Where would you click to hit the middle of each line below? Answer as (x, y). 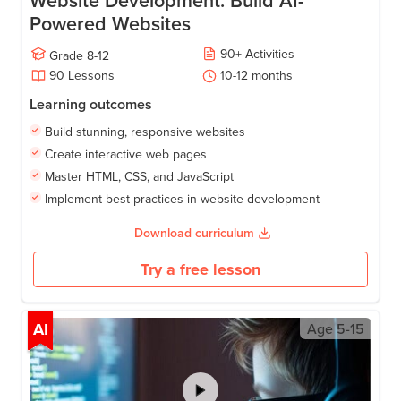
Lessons (91, 76)
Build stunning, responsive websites (145, 131)
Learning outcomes (91, 104)
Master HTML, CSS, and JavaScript (139, 176)
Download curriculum (194, 233)
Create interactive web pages (126, 154)
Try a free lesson (200, 269)
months (272, 76)
